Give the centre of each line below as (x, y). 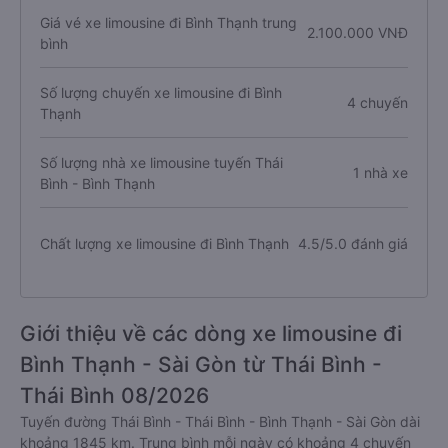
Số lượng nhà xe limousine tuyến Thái (161, 162)
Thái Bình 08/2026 (114, 395)
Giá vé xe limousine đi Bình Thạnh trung (168, 22)
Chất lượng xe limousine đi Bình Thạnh (164, 243)
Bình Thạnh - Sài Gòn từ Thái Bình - (201, 364)
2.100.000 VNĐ (357, 32)
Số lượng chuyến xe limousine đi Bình (161, 92)
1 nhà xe (380, 172)
